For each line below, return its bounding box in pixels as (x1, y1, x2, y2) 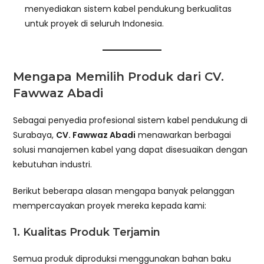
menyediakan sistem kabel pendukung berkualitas (25, 2, 232, 15)
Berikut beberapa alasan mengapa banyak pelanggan (13, 184, 235, 197)
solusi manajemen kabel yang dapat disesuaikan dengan (13, 143, 248, 156)
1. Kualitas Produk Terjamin (13, 225, 161, 239)
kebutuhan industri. (13, 158, 93, 170)
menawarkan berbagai (136, 128, 232, 141)
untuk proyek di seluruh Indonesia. (25, 17, 164, 29)
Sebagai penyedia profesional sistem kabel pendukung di (13, 114, 248, 126)
